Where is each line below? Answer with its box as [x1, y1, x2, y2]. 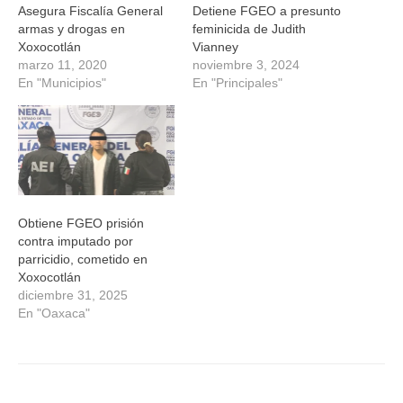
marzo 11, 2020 [18, 58, 107, 73]
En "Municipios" [18, 76, 106, 91]
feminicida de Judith [193, 22, 306, 37]
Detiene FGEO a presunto [193, 4, 341, 19]
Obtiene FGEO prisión [18, 215, 144, 230]
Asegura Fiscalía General [18, 4, 163, 19]
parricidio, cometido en [18, 251, 148, 266]
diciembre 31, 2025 [18, 287, 128, 302]
